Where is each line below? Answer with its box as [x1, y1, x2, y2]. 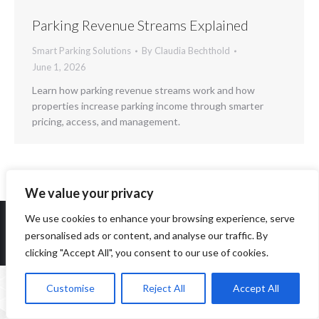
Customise [46, 282, 95, 294]
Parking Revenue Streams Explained [32, 16, 249, 34]
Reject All [142, 282, 185, 294]
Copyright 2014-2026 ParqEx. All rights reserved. [56, 244, 263, 256]
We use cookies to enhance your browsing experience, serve [25, 212, 295, 224]
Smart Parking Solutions [32, 45, 131, 57]
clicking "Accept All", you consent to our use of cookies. [25, 246, 268, 258]
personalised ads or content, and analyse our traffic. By [25, 229, 268, 241]
